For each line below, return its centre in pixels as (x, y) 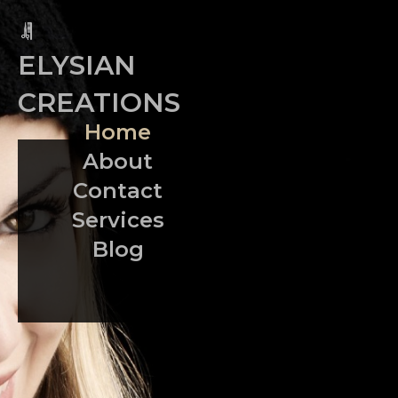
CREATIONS (99, 103)
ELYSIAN (77, 65)
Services (118, 220)
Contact (118, 191)
